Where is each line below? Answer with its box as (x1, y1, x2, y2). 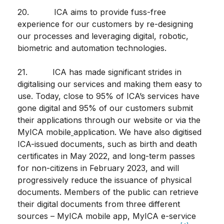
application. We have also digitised (73, 127, 201, 137)
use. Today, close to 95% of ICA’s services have (17, 91, 199, 101)
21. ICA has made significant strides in (17, 67, 181, 77)
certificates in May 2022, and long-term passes (17, 151, 195, 161)
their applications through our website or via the (17, 115, 200, 125)
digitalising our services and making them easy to (17, 79, 202, 89)
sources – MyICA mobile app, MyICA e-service (17, 211, 196, 221)
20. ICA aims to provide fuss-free (17, 7, 166, 17)
